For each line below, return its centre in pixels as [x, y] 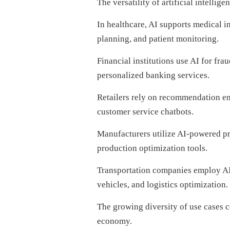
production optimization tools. [152, 148]
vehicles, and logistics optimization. [162, 185]
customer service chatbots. [145, 112]
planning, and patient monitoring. [158, 39]
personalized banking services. [153, 75]
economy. [114, 221]
